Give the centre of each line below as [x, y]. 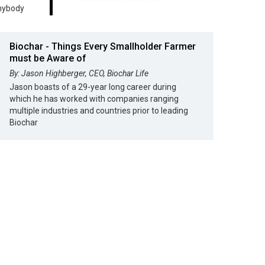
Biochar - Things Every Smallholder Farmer [103, 46]
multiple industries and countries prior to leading [99, 111]
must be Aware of [48, 58]
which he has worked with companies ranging [94, 99]
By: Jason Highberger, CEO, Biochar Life [79, 73]
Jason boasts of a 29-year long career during [93, 87]
